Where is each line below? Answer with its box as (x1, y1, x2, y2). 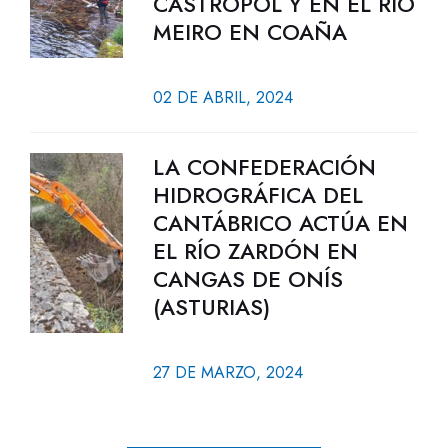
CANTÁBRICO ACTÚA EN (152, 207, 408, 239)
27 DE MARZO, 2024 (152, 361, 303, 384)
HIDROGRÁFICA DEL (152, 179, 363, 211)
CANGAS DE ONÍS (152, 263, 343, 295)
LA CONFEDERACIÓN (152, 151, 376, 183)
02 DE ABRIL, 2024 (152, 86, 293, 109)
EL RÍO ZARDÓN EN (152, 235, 358, 267)
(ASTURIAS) (152, 291, 270, 323)
